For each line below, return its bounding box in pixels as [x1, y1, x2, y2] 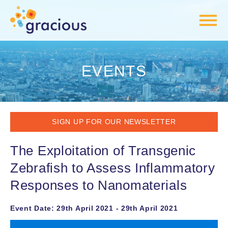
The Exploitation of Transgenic [10, 143, 196, 159]
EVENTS [81, 63, 147, 80]
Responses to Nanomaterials [10, 178, 187, 193]
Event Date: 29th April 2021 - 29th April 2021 [10, 204, 178, 213]
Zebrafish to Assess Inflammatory [10, 160, 215, 176]
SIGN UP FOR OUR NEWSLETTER [52, 118, 176, 126]
